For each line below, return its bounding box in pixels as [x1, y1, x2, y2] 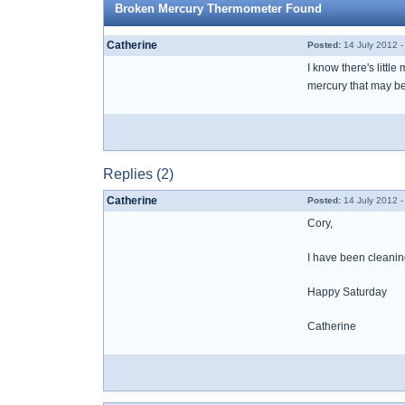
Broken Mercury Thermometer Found [115, 2, 322, 15]
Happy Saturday [307, 286, 387, 298]
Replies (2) [103, 166, 174, 182]
